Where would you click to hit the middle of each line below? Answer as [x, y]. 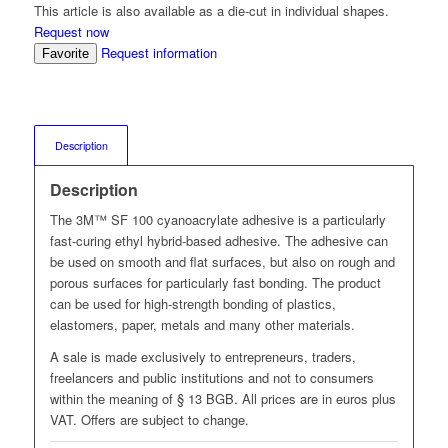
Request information [158, 52]
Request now [71, 31]
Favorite [65, 53]
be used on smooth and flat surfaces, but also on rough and [222, 262]
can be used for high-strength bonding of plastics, [192, 304]
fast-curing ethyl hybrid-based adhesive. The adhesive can [218, 241]
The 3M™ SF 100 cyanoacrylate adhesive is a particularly [217, 220]
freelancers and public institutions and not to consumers [211, 378]
